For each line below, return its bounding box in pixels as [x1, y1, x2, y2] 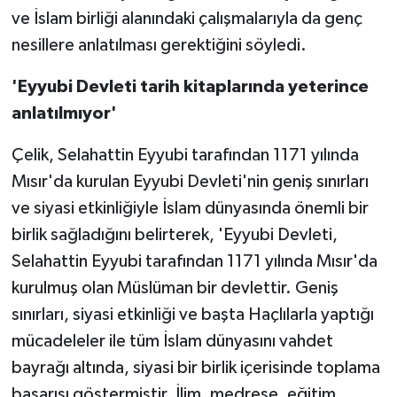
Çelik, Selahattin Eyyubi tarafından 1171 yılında [11, 145, 359, 164]
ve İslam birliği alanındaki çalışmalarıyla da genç [11, 9, 362, 27]
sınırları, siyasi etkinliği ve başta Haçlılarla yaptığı [11, 305, 374, 323]
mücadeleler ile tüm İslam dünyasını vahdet [11, 331, 333, 350]
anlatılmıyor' [11, 104, 117, 122]
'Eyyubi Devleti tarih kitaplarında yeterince [11, 77, 369, 96]
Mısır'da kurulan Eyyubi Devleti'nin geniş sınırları [11, 172, 369, 191]
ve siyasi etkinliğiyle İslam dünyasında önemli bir [11, 198, 369, 217]
